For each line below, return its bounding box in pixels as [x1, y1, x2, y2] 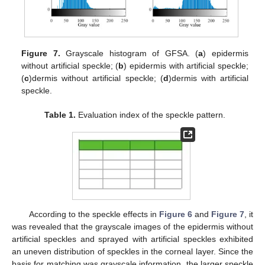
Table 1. [44, 110, 76, 120]
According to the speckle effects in [28, 209, 159, 219]
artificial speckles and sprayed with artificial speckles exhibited [12, 234, 253, 244]
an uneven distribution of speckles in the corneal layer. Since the [12, 247, 253, 257]
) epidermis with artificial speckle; [124, 61, 248, 71]
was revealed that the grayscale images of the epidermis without [12, 222, 253, 232]
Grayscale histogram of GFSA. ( [60, 49, 199, 59]
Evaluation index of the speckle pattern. [76, 110, 226, 120]
